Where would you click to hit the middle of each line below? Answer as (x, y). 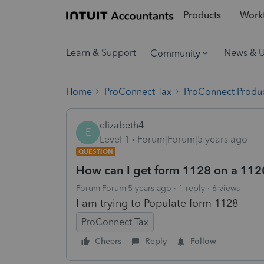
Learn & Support (101, 53)
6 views (226, 188)
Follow (203, 241)
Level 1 (115, 139)
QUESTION (96, 151)
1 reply (192, 188)
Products (202, 15)
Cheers (108, 241)
